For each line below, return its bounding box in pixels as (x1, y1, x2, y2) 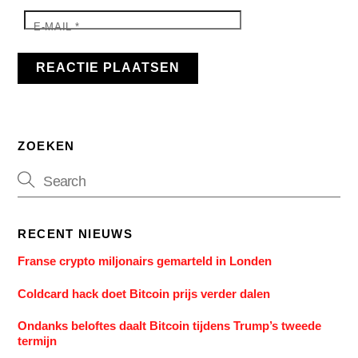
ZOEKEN (18, 139, 75, 153)
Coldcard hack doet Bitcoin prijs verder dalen (18, 286, 271, 300)
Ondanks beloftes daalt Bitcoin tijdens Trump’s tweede (18, 318, 322, 332)
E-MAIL (34, 21, 76, 34)
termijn (18, 333, 58, 348)
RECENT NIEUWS (18, 227, 133, 241)
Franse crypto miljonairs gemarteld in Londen (18, 254, 272, 268)
